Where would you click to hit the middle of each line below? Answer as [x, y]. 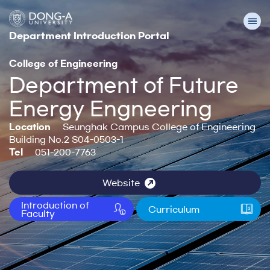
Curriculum [174, 209]
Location [30, 127]
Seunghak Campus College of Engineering [159, 127]
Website [121, 183]
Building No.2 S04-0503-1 [66, 140]
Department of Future [124, 85]
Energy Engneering [111, 108]
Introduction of [55, 205]
